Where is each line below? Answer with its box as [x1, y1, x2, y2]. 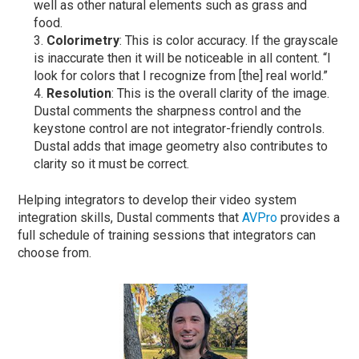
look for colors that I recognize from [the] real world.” [34, 67, 329, 83]
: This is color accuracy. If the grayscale [119, 32, 339, 48]
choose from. [18, 244, 92, 260]
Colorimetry [46, 32, 120, 48]
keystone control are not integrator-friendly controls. [34, 120, 325, 136]
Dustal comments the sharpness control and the [34, 103, 302, 119]
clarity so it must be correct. [34, 155, 193, 171]
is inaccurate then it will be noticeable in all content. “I [34, 50, 332, 66]
